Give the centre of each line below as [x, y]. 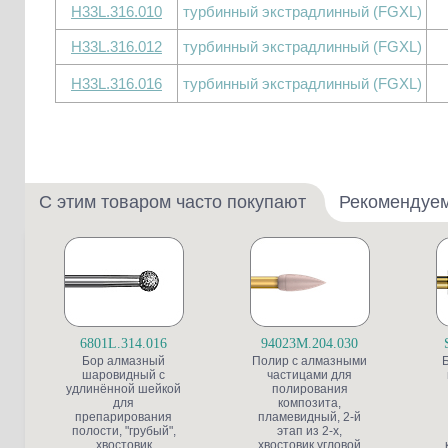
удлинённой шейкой [123, 389]
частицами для [309, 375]
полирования [309, 389]
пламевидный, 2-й [309, 417]
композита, [309, 403]
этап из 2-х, [309, 431]
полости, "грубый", [123, 431]
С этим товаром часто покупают [172, 202]
